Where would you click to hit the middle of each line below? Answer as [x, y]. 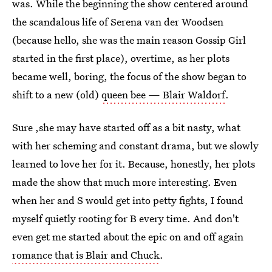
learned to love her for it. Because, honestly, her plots [134, 164]
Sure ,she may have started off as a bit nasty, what [126, 127]
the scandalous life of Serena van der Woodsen [118, 22]
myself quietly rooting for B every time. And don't [125, 218]
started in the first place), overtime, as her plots [121, 58]
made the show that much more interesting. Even [124, 182]
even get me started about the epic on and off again [128, 236]
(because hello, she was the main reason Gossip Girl [129, 40]
